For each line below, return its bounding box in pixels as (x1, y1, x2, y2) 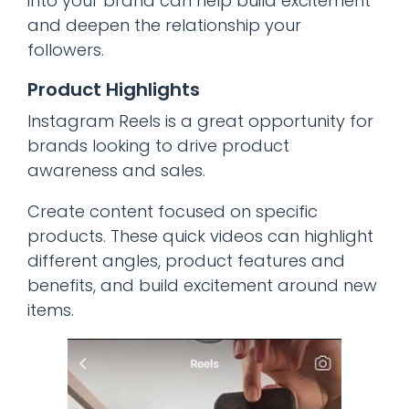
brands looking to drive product (27, 133, 289, 157)
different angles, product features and (27, 248, 345, 272)
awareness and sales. (27, 158, 205, 182)
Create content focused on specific (27, 199, 318, 223)
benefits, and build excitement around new (27, 273, 377, 297)
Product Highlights (27, 76, 200, 102)
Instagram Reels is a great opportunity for (27, 109, 373, 132)
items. (27, 298, 74, 321)
